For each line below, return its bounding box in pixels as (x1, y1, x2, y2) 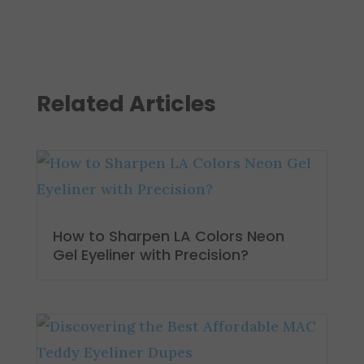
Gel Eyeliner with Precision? (52, 245, 249, 265)
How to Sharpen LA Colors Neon (52, 226, 284, 246)
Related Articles (36, 89, 216, 119)
